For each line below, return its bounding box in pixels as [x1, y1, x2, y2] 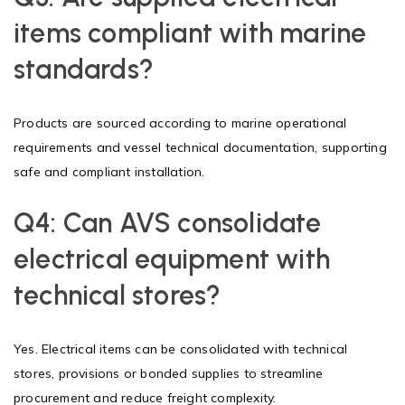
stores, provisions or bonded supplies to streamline [14, 364, 324, 381]
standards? [14, 52, 154, 86]
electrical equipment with [14, 241, 331, 276]
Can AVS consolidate [62, 205, 322, 240]
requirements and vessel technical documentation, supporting [14, 138, 387, 155]
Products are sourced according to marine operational [14, 114, 347, 131]
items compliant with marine [14, 15, 367, 50]
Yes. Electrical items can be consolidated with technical [14, 340, 348, 357]
